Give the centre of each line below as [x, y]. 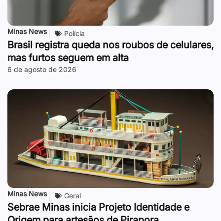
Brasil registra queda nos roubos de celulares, [110, 45]
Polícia [74, 34]
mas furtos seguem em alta [68, 58]
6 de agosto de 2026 [42, 70]
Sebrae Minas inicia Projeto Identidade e [98, 207]
